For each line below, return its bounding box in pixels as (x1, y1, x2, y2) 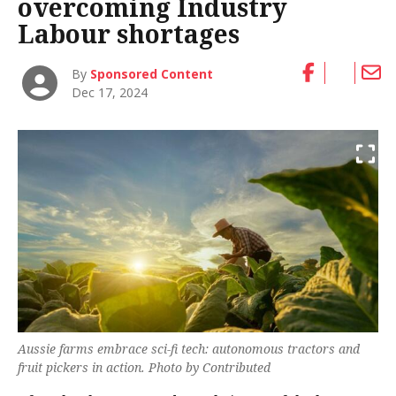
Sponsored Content (90, 65, 214, 82)
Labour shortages (18, 17, 240, 51)
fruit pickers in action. (18, 359, 145, 377)
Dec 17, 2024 (72, 83, 148, 101)
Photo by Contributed (145, 359, 270, 377)
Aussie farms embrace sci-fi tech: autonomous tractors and (18, 340, 360, 358)
